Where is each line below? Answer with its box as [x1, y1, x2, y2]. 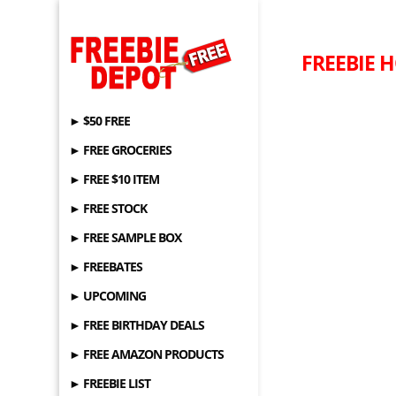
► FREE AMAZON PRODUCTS [69, 346, 225, 362]
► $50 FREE [69, 112, 131, 129]
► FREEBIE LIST [69, 375, 151, 392]
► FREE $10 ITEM [69, 171, 160, 187]
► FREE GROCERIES [69, 141, 172, 158]
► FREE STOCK [69, 200, 148, 217]
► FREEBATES [69, 258, 143, 275]
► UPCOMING [69, 287, 147, 304]
